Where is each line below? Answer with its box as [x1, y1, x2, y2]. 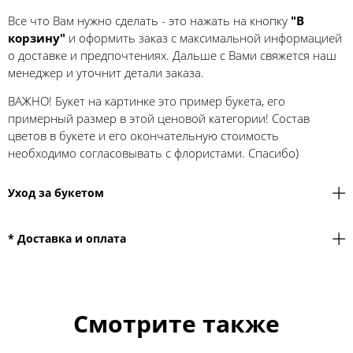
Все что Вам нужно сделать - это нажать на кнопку [8, 13, 291, 29]
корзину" [8, 30, 69, 46]
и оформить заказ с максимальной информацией [69, 30, 342, 46]
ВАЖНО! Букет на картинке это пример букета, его [8, 93, 285, 110]
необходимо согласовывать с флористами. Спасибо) [8, 145, 299, 162]
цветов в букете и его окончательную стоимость [8, 128, 279, 144]
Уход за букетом [8, 185, 104, 201]
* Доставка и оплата [8, 231, 126, 247]
